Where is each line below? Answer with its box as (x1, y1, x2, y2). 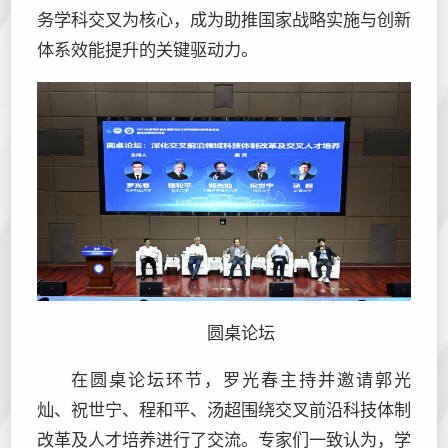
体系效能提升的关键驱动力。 (37, 40, 258, 61)
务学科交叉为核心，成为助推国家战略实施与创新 (37, 10, 411, 31)
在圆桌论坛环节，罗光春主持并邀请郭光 (71, 370, 411, 391)
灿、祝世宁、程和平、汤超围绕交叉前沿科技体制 (37, 400, 411, 421)
